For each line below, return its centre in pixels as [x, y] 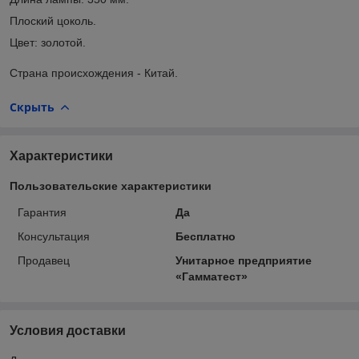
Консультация [54, 236]
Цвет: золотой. [48, 42]
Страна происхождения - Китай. [94, 73]
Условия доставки [68, 330]
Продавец [44, 260]
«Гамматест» [211, 276]
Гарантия [42, 212]
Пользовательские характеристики [111, 186]
